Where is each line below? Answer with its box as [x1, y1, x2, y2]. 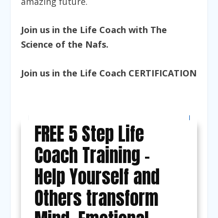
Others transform [34, 184, 159, 212]
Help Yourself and [34, 163, 160, 190]
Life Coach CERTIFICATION [79, 67, 197, 79]
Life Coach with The [79, 24, 167, 36]
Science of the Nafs [20, 38, 106, 51]
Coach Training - [34, 141, 150, 169]
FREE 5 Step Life [34, 120, 144, 147]
